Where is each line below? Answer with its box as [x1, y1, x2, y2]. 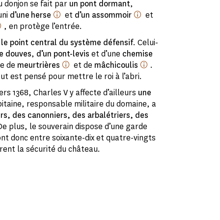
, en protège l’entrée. [2, 21, 84, 32]
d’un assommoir [75, 10, 134, 21]
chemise [122, 49, 153, 59]
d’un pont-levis [36, 49, 90, 59]
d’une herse [10, 10, 53, 21]
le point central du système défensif [1, 37, 134, 48]
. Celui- [133, 37, 159, 48]
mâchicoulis [94, 60, 140, 71]
